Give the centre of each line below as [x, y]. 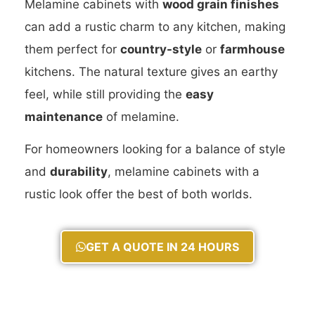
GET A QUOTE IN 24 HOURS [162, 246]
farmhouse [252, 49]
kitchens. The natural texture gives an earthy [151, 71]
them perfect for [72, 49]
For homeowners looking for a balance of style [155, 149]
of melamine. [141, 116]
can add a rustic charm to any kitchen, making [155, 26]
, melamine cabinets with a [184, 172]
